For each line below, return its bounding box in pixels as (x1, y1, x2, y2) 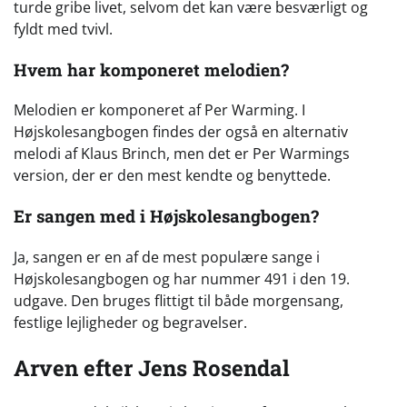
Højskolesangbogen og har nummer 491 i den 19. (14, 268, 350, 289)
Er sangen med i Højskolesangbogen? (14, 203, 319, 227)
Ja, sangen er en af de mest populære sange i (14, 246, 320, 267)
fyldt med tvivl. (14, 18, 113, 39)
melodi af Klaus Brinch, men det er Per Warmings (14, 144, 350, 164)
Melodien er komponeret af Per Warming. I (14, 100, 305, 121)
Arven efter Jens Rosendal (14, 352, 290, 382)
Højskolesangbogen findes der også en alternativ (14, 122, 348, 143)
